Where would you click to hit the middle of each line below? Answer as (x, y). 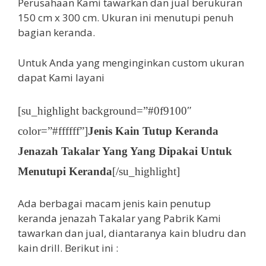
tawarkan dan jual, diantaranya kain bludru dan (132, 233)
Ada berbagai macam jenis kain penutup (114, 203)
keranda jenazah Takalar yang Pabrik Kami (119, 218)
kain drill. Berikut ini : (68, 248)
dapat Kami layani (61, 77)
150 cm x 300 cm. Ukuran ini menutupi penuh (126, 18)
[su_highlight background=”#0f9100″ (105, 111)
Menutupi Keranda (65, 172)
